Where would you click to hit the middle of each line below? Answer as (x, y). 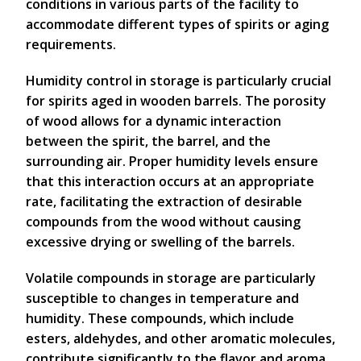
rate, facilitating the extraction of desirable (164, 201)
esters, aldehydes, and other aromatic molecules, (180, 338)
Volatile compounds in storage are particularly (171, 278)
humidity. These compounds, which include (160, 318)
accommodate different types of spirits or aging (177, 24)
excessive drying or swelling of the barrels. (160, 242)
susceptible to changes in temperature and (162, 298)
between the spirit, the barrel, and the (148, 141)
